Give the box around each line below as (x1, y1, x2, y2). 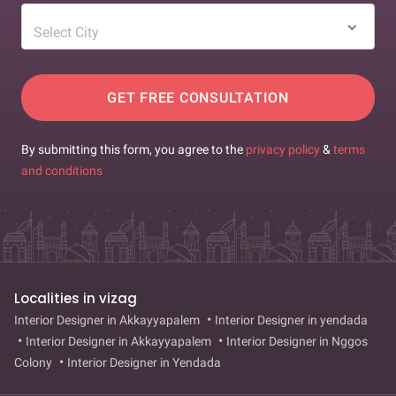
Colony (14, 355, 52, 370)
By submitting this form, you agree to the (21, 142, 246, 157)
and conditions (21, 164, 103, 179)
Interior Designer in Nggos (226, 334, 368, 349)
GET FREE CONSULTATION (107, 88, 289, 106)
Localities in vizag (14, 289, 137, 308)
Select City (34, 24, 99, 42)
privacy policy (246, 142, 323, 157)
